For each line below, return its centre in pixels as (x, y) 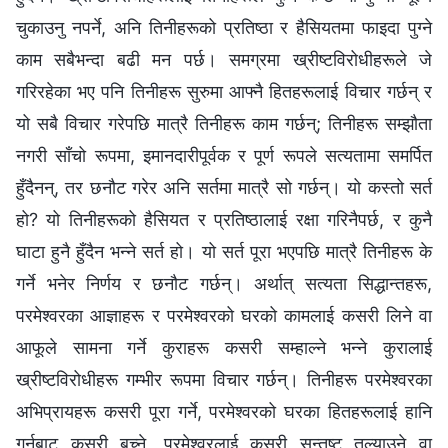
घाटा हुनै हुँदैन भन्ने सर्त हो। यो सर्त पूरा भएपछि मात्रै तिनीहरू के (224, 252)
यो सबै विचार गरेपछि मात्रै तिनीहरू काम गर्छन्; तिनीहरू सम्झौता (224, 124)
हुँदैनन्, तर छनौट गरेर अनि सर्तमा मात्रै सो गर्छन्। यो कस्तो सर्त (224, 188)
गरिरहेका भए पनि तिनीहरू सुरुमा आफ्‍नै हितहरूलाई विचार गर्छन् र (224, 92)
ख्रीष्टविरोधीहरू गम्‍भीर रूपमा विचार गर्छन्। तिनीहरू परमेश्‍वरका (224, 380)
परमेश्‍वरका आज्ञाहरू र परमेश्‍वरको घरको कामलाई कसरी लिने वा (224, 316)
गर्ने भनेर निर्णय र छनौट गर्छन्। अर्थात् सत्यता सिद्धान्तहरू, (224, 284)
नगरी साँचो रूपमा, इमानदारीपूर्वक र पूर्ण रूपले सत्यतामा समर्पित (224, 156)
